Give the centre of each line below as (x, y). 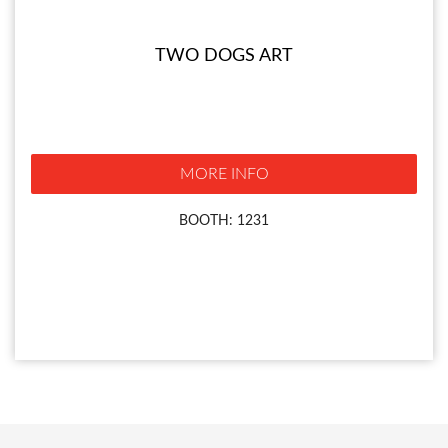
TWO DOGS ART (224, 56)
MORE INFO (224, 174)
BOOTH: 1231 (224, 221)
